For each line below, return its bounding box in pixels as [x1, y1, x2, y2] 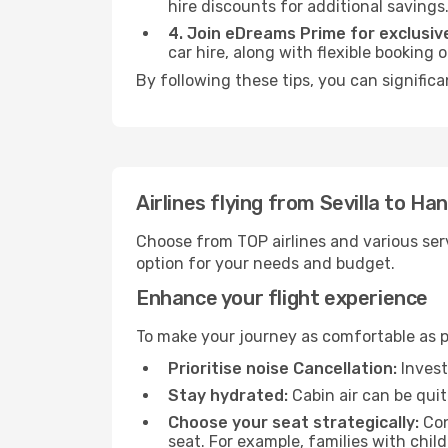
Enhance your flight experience [136, 286, 428, 310]
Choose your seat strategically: [168, 413, 419, 432]
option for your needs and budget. [136, 254, 395, 273]
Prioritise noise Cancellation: [168, 359, 397, 378]
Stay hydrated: [168, 386, 288, 405]
